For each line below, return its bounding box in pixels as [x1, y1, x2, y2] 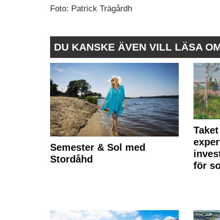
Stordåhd [50, 154, 93, 165]
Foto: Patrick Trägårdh [50, 3, 132, 13]
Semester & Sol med [50, 142, 145, 153]
